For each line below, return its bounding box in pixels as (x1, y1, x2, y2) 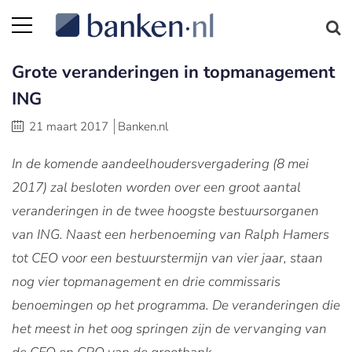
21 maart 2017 (29, 119, 108, 134)
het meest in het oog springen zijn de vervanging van (12, 320, 327, 338)
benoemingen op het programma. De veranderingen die (12, 296, 340, 314)
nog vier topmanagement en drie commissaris (12, 273, 280, 291)
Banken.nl (118, 119, 168, 134)
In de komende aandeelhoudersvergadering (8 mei (12, 155, 309, 173)
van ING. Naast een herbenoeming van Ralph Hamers (12, 225, 329, 244)
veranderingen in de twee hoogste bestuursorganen (12, 202, 319, 220)
